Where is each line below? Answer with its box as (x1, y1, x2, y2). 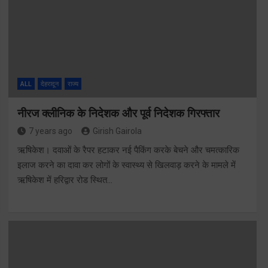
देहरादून (40, 80, 59, 89)
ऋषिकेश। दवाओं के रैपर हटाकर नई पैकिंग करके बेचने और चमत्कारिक (17, 145, 239, 156)
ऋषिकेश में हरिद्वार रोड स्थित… (17, 175, 112, 186)
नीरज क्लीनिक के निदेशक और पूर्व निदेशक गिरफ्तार (17, 106, 220, 121)
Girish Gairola (92, 126, 142, 136)
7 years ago (28, 126, 72, 136)
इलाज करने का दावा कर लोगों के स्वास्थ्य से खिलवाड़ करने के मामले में (17, 160, 236, 171)
